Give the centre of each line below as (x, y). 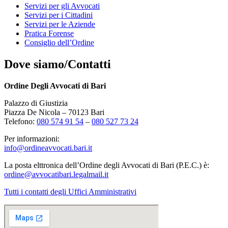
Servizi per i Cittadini (59, 15)
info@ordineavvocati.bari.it (48, 148)
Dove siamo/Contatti (58, 64)
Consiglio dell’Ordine (59, 42)
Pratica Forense (49, 33)
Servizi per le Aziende (60, 24)
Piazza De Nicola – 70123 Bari (59, 112)
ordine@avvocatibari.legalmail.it (56, 174)
